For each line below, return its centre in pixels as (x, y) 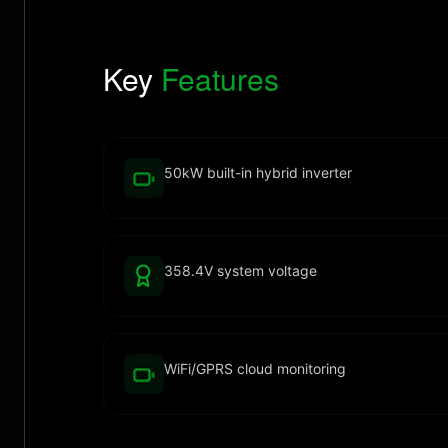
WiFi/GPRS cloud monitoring (255, 368)
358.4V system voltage (240, 270)
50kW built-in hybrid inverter (258, 172)
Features (220, 78)
